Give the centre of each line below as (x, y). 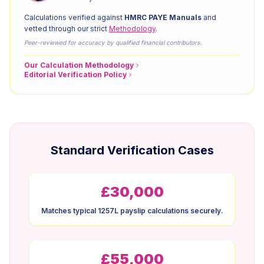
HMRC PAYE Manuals (163, 17)
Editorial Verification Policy (75, 75)
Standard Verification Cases (132, 150)
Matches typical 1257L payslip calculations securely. (132, 211)
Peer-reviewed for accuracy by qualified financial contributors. (113, 42)
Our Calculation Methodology (79, 65)
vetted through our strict (67, 29)
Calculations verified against (74, 17)
